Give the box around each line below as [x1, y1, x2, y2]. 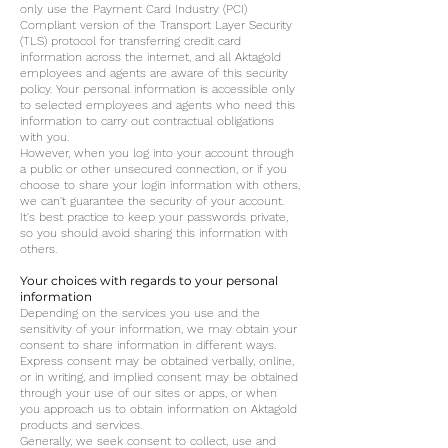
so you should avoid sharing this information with [20, 226, 288, 240]
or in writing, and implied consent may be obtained [20, 370, 298, 384]
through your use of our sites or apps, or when [20, 386, 277, 400]
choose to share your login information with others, [20, 178, 300, 192]
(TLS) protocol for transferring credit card [20, 34, 241, 48]
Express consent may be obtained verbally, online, [20, 354, 294, 368]
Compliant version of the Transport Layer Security [20, 18, 292, 32]
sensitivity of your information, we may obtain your [20, 322, 297, 336]
